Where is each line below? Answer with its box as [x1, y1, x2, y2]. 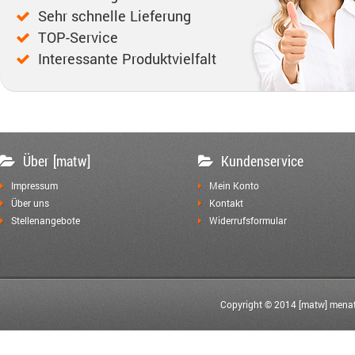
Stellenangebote [11, 216, 80, 226]
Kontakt [209, 199, 243, 208]
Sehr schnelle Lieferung [38, 10, 191, 24]
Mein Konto [209, 181, 259, 191]
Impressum [11, 181, 58, 191]
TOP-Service [38, 31, 118, 45]
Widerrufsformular [209, 216, 287, 226]
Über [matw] [23, 155, 90, 169]
